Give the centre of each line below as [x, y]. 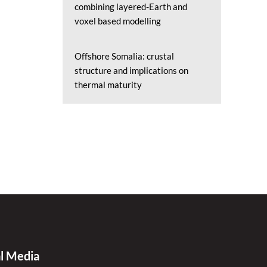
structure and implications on [131, 70]
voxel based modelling [117, 21]
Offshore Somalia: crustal [124, 56]
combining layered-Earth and [131, 7]
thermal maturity [108, 85]
